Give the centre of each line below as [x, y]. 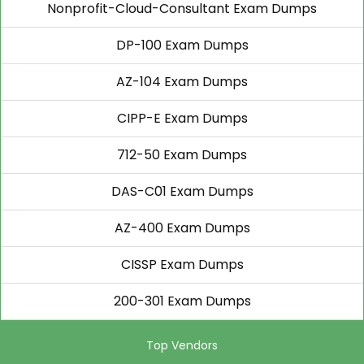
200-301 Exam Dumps [182, 301]
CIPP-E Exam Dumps [182, 118]
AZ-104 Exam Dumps [182, 82]
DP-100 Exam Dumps [182, 45]
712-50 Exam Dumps [182, 155]
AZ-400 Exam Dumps [182, 228]
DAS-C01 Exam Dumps [182, 191]
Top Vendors [182, 345]
